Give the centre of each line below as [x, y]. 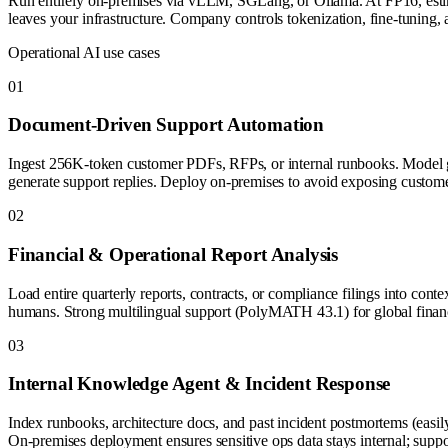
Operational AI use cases [84, 52]
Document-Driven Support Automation [166, 125]
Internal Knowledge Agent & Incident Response [199, 384]
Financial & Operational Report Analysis [173, 254]
